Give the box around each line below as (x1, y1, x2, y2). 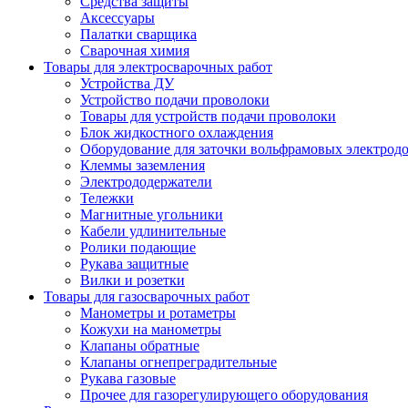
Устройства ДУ (80, 76, 174, 92)
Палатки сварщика (80, 26, 197, 43)
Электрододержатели (80, 174, 212, 190)
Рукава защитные (80, 256, 189, 272)
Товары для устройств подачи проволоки (80, 108, 336, 125)
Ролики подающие (80, 240, 196, 256)
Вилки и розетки (80, 272, 185, 289)
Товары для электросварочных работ (44, 59, 272, 76)
